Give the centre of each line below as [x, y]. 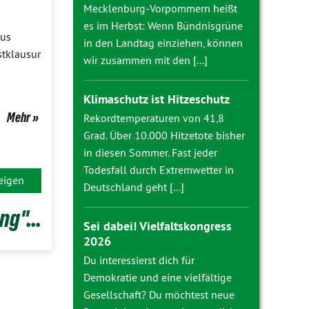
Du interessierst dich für [139, 260]
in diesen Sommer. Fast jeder [150, 152]
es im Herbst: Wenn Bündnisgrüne [163, 26]
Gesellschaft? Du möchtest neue [159, 295]
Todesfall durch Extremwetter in [159, 170]
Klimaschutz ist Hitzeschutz [157, 99]
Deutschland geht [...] [134, 187]
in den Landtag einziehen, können [163, 43]
